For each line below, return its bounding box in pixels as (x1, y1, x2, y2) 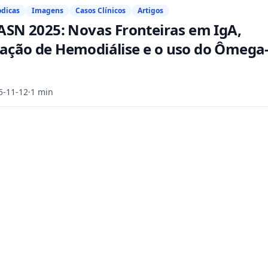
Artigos (138, 5, 163, 16)
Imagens (32, 5, 63, 16)
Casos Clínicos (75, 5, 126, 16)
